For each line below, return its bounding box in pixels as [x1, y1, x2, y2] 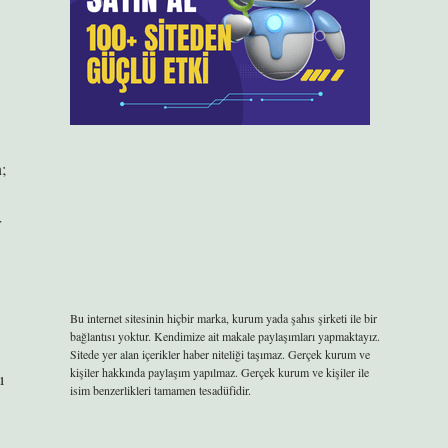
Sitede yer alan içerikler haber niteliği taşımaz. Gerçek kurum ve [69, 346, 370, 362]
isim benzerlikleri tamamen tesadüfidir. [69, 382, 251, 398]
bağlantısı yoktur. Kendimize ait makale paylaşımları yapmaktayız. [69, 328, 380, 344]
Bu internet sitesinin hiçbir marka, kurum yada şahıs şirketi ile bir [69, 310, 377, 326]
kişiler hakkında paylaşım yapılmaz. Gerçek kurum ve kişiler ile [69, 364, 369, 380]
